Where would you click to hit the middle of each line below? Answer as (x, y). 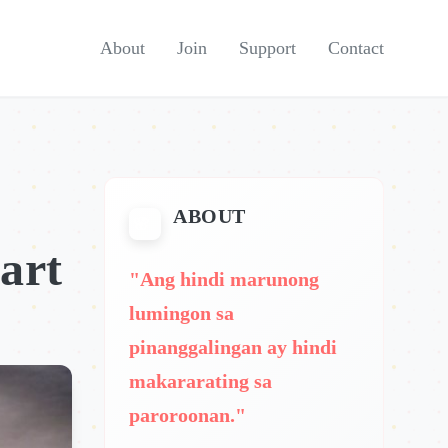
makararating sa (200, 381)
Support (267, 48)
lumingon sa (181, 313)
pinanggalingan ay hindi (233, 347)
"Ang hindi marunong (224, 279)
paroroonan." (187, 415)
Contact (356, 48)
